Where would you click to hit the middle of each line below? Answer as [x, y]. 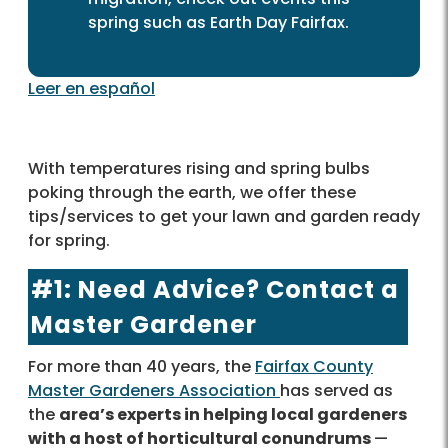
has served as [336, 391]
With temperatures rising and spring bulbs [199, 169]
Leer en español [91, 89]
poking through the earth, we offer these [192, 193]
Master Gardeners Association [154, 391]
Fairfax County [314, 367]
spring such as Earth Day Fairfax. [218, 23]
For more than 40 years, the [141, 367]
